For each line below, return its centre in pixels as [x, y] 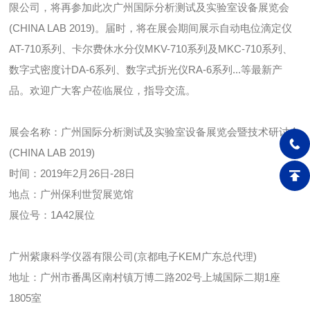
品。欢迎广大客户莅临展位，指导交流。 [103, 91]
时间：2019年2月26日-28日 [72, 174]
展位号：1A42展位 [52, 215]
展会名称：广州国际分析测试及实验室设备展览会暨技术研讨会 [155, 132]
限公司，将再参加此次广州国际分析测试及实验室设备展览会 [149, 8]
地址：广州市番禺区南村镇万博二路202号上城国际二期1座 [145, 277]
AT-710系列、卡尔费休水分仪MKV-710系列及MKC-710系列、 [151, 49]
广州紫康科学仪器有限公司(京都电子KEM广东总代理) [133, 257]
